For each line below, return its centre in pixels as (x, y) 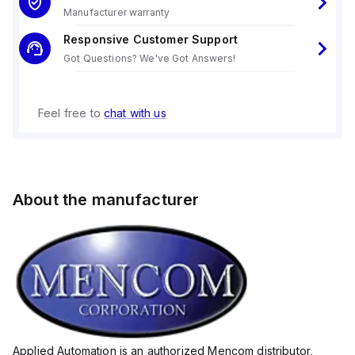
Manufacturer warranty (117, 12)
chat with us (135, 113)
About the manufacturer (106, 200)
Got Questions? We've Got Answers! (149, 58)
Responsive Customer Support (151, 39)
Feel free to (71, 113)
